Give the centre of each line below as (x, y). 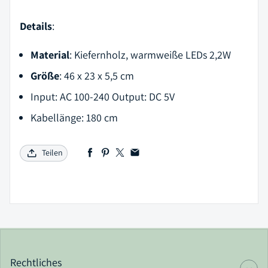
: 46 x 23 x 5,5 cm (97, 75)
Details (36, 26)
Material (50, 54)
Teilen (52, 153)
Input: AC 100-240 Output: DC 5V (103, 96)
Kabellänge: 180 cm (74, 117)
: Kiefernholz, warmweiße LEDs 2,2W (150, 54)
